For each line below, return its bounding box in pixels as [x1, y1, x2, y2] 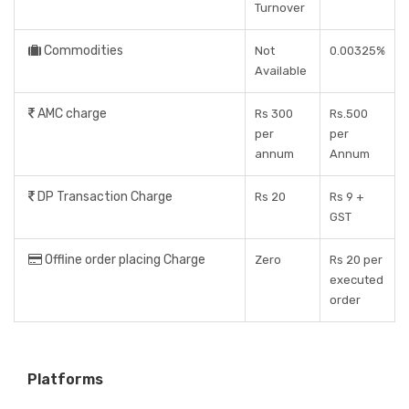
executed [330, 273, 383, 287]
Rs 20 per [330, 253, 383, 267]
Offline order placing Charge [42, 252, 205, 267]
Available [255, 64, 307, 78]
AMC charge [35, 106, 107, 121]
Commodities [41, 43, 123, 58]
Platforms [27, 371, 103, 388]
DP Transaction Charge [35, 189, 173, 204]
